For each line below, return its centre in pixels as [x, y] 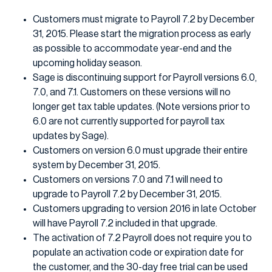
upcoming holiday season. [87, 63]
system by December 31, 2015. [97, 165]
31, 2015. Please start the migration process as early [142, 34]
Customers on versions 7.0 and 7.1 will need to [128, 180]
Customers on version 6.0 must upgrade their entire [140, 151]
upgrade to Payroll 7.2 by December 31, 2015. [127, 194]
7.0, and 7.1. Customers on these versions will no [132, 92]
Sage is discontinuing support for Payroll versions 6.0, [145, 78]
